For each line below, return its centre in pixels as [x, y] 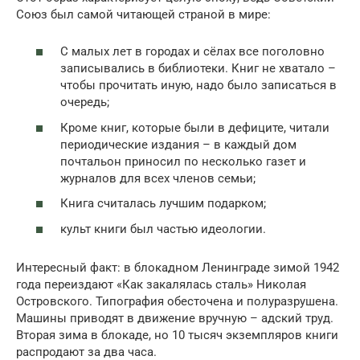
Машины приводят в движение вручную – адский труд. [175, 318]
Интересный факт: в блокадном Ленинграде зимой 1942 [178, 267]
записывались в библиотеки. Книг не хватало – [198, 68]
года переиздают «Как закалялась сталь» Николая [161, 284]
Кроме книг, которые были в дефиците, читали [195, 127]
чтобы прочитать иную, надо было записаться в [198, 85]
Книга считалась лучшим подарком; [163, 203]
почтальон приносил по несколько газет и [183, 161]
